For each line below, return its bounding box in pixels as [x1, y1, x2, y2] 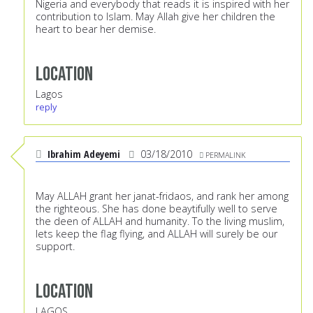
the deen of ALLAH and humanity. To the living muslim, [36, 214, 284, 228]
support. [36, 240, 75, 254]
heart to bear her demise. [36, 22, 156, 36]
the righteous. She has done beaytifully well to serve [36, 202, 277, 216]
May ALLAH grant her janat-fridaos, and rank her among [36, 189, 289, 203]
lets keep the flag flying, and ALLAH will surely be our [36, 227, 277, 241]
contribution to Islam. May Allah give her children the [36, 10, 275, 24]
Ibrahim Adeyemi [48, 147, 120, 161]
